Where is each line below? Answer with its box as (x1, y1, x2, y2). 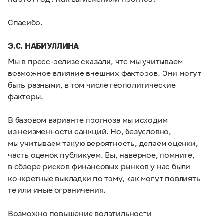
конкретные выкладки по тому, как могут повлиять (8, 173, 200, 182)
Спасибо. (8, 18, 43, 27)
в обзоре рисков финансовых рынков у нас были (8, 162, 191, 171)
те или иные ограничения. (8, 185, 106, 194)
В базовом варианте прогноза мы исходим (8, 115, 168, 124)
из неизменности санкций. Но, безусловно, (8, 127, 171, 136)
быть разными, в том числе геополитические (8, 80, 176, 89)
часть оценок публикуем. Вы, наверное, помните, (8, 150, 195, 159)
